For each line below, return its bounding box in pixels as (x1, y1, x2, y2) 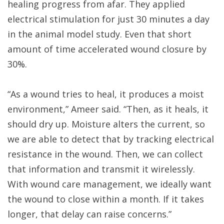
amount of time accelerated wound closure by (7, 43, 206, 55)
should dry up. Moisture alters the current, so (7, 118, 205, 130)
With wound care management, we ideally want (7, 178, 211, 190)
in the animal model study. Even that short (7, 28, 191, 40)
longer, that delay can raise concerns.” (7, 208, 171, 220)
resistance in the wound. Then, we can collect (7, 148, 203, 160)
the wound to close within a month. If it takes (7, 193, 204, 205)
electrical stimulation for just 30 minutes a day (7, 13, 209, 25)
